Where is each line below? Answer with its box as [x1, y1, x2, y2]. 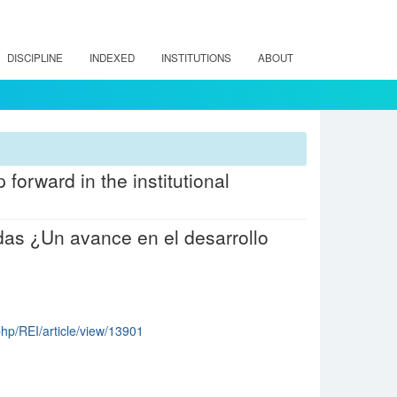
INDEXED [90, 51, 135, 65]
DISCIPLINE [7, 51, 63, 65]
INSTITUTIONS [161, 51, 231, 65]
